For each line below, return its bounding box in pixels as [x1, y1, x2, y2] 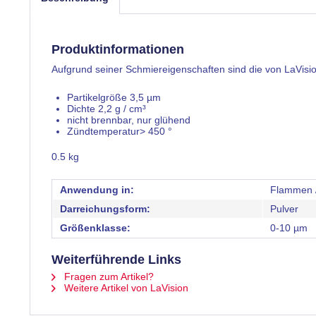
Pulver [270, 203, 298, 214]
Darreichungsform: [60, 203, 150, 214]
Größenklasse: [60, 222, 130, 233]
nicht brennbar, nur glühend [67, 114, 190, 126]
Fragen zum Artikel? [61, 271, 154, 282]
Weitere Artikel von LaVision [61, 282, 188, 293]
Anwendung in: [60, 184, 134, 195]
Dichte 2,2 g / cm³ [67, 103, 146, 114]
